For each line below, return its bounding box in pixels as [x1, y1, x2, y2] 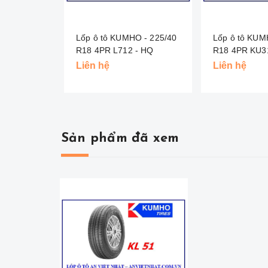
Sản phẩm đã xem [61, 131, 179, 145]
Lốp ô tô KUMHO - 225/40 [76, 32, 177, 42]
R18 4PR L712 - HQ [76, 45, 154, 55]
